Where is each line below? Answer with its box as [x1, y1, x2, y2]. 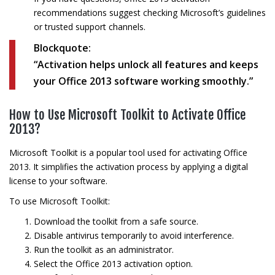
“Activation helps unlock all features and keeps [34, 58, 258, 71]
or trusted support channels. [34, 21, 145, 33]
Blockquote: [34, 41, 91, 55]
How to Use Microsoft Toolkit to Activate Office [9, 107, 246, 123]
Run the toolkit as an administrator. [34, 244, 174, 255]
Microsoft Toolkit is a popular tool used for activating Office [9, 147, 247, 158]
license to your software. [9, 175, 107, 187]
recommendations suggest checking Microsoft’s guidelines [34, 7, 266, 18]
